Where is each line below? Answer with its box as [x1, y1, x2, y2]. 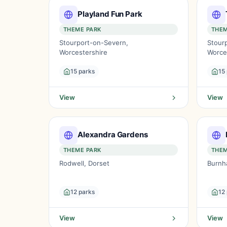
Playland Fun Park [78, 9, 142, 19]
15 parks [70, 67, 95, 75]
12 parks [70, 188, 95, 196]
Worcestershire [59, 48, 107, 56]
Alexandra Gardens [78, 129, 148, 139]
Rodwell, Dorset [59, 159, 109, 167]
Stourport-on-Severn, [59, 39, 128, 47]
